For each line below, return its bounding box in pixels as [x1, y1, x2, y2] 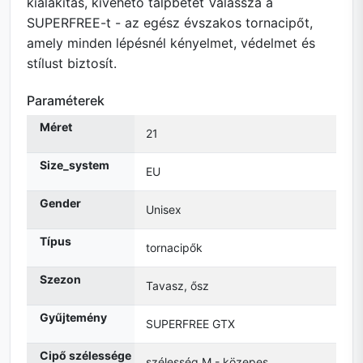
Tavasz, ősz [146, 279, 209, 293]
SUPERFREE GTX [146, 317, 235, 331]
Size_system [40, 158, 109, 173]
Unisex [146, 203, 181, 217]
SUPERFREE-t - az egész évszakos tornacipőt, [27, 15, 313, 32]
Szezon [40, 272, 81, 287]
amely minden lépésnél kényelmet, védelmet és [27, 35, 315, 52]
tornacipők [146, 241, 203, 255]
